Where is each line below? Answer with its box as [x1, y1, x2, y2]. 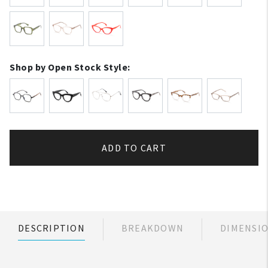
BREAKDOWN [121, 222, 184, 234]
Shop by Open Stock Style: [10, 61, 130, 73]
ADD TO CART [102, 142, 166, 154]
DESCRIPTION [18, 222, 85, 234]
